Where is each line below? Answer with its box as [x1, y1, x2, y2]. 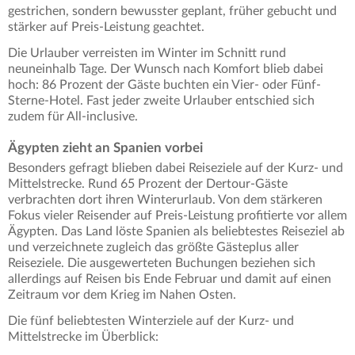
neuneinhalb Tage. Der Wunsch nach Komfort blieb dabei [8, 63, 323, 76]
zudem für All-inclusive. [8, 110, 138, 124]
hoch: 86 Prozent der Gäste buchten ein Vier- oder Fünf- [8, 78, 321, 92]
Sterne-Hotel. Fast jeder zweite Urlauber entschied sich [8, 94, 315, 108]
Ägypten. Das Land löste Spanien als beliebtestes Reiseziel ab [8, 225, 345, 239]
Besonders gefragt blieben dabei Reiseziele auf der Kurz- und [8, 162, 343, 175]
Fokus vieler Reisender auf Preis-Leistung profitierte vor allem [8, 209, 347, 223]
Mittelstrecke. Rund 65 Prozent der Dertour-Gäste [8, 177, 288, 191]
